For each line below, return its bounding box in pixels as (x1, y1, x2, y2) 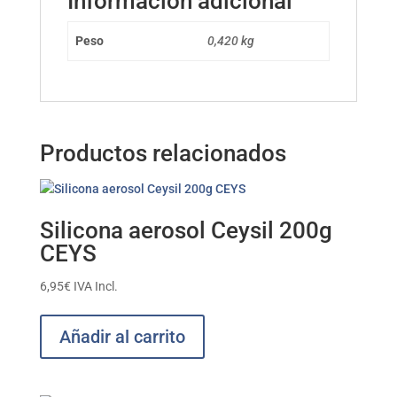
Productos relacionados (39, 140, 286, 167)
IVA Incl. (73, 279, 118, 293)
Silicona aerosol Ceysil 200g (39, 217, 332, 244)
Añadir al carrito (58, 326, 185, 347)
